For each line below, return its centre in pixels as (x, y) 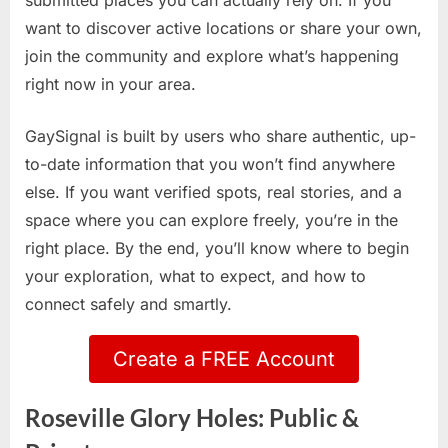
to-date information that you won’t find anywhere (210, 164)
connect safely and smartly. (128, 304)
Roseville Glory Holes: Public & (192, 418)
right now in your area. (110, 84)
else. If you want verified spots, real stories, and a (213, 192)
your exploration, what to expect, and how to (195, 276)
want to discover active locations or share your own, (223, 28)
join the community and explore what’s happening (212, 56)
